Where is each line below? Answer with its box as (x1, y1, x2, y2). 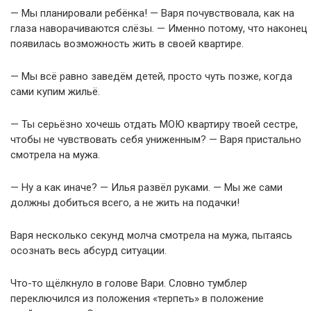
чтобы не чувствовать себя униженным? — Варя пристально (10, 133, 301, 146)
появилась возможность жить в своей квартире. (10, 37, 244, 50)
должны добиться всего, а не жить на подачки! (10, 196, 239, 209)
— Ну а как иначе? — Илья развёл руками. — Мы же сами (10, 181, 283, 194)
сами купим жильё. (10, 85, 100, 98)
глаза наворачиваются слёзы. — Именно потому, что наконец (10, 22, 308, 35)
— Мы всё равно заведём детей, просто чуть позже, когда (10, 70, 292, 83)
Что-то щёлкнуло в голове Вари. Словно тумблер (10, 277, 247, 289)
